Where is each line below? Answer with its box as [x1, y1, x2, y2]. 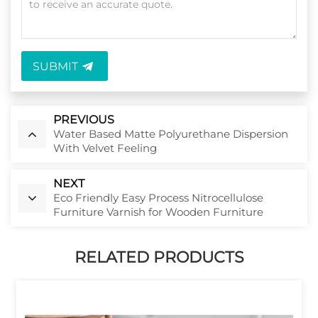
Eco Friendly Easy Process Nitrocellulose [53, 190, 263, 204]
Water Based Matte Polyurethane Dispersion [53, 126, 288, 141]
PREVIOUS [53, 112, 114, 126]
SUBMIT [33, 59, 78, 73]
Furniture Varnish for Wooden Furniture [53, 204, 263, 219]
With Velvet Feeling [53, 141, 157, 155]
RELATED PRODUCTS [74, 246, 244, 267]
